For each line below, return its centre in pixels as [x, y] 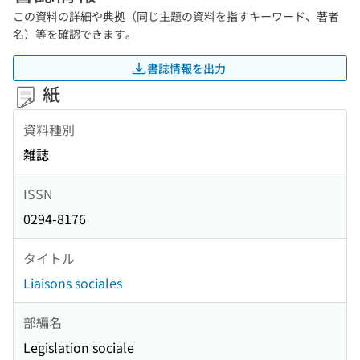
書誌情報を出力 [186, 68]
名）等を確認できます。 [75, 34]
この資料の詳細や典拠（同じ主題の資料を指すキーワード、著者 [176, 16]
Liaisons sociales [73, 283]
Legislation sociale [79, 348]
